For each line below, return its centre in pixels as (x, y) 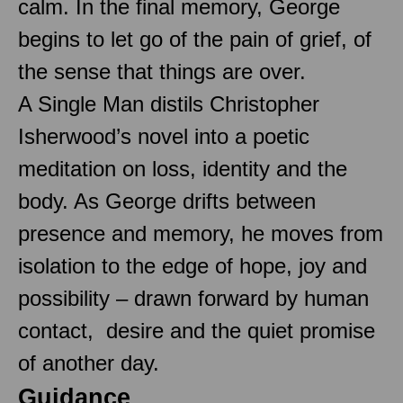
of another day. (89, 363)
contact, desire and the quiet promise (197, 330)
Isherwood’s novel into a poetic (164, 136)
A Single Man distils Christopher (169, 103)
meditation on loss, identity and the (183, 168)
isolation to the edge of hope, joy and (193, 265)
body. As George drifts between (167, 201)
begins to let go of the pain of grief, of (195, 39)
